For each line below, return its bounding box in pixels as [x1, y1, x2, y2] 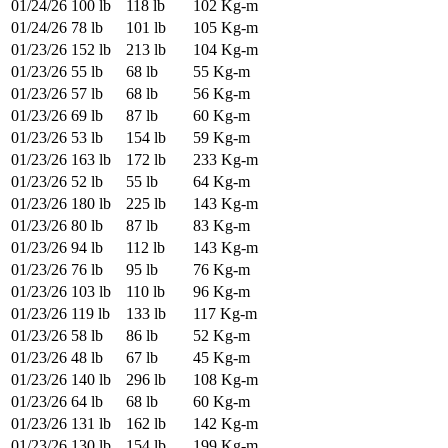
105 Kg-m [193, 19, 258, 37]
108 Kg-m [193, 371, 258, 389]
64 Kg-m [193, 173, 250, 191]
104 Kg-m [193, 41, 258, 59]
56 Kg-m [193, 85, 250, 103]
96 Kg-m [193, 283, 250, 301]
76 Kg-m [193, 261, 250, 279]
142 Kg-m [193, 415, 258, 433]
